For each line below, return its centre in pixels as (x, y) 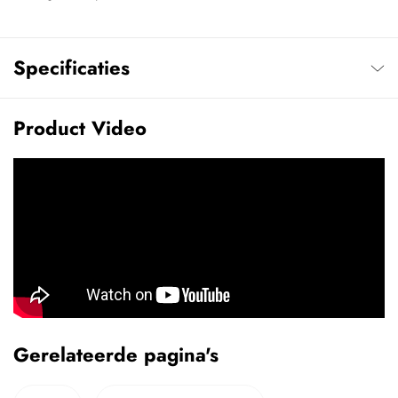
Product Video (80, 128)
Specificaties (72, 68)
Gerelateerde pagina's (116, 355)
